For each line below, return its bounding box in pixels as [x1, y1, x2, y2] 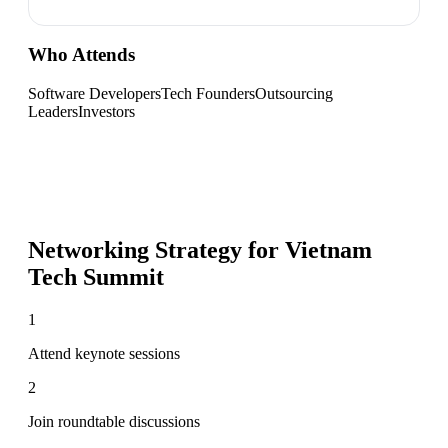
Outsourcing [255, 84, 333, 102]
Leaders [28, 102, 78, 120]
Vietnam [285, 236, 372, 263]
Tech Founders [161, 84, 255, 102]
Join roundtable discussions [28, 412, 200, 430]
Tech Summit [28, 263, 164, 290]
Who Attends [28, 44, 135, 66]
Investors [78, 102, 135, 120]
